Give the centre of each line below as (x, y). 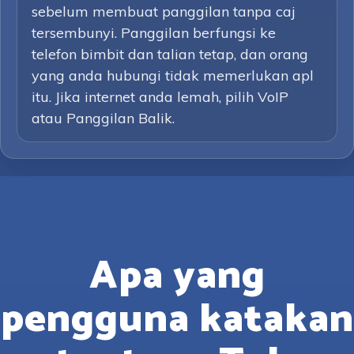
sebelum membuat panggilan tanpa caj (164, 11)
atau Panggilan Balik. (103, 118)
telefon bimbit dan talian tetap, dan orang (170, 54)
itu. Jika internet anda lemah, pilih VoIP (160, 97)
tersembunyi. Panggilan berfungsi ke (154, 33)
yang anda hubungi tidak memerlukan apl (173, 75)
